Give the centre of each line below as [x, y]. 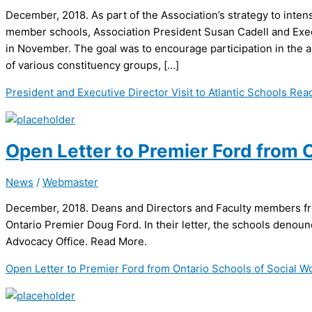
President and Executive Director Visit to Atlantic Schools [146, 92]
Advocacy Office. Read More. [76, 241]
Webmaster [70, 182]
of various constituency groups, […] [92, 65]
